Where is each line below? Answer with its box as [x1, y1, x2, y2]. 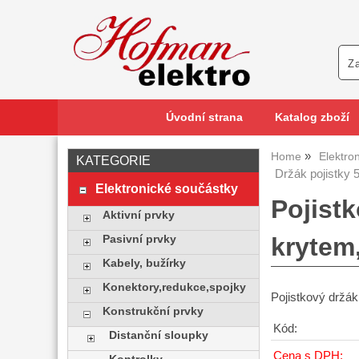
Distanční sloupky [109, 329, 209, 341]
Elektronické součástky [95, 181, 238, 196]
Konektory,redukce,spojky [102, 281, 246, 293]
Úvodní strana [165, 111, 243, 123]
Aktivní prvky [102, 209, 175, 221]
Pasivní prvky [102, 233, 176, 245]
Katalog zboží [274, 111, 349, 123]
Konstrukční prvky [102, 305, 204, 317]
